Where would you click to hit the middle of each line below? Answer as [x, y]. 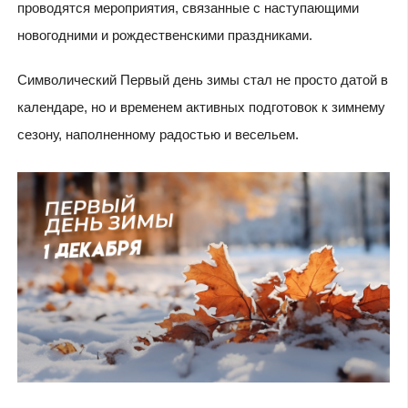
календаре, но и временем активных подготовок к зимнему [201, 107]
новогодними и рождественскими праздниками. [164, 36]
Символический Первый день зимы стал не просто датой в [202, 79]
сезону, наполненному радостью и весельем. [158, 134]
